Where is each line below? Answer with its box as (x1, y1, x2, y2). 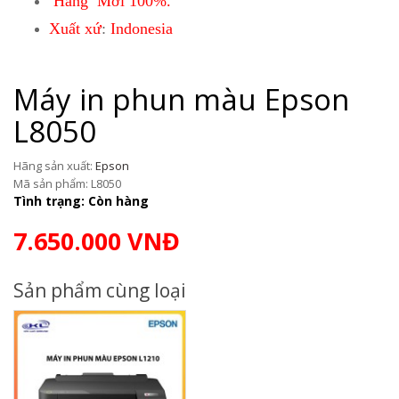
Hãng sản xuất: (13, 157, 95, 174)
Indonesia (110, 19, 173, 37)
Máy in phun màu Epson (13, 78, 349, 119)
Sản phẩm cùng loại (13, 277, 186, 303)
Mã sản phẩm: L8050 (13, 175, 121, 191)
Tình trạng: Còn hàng (13, 191, 149, 209)
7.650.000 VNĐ (13, 224, 180, 257)
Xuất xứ (49, 19, 102, 37)
